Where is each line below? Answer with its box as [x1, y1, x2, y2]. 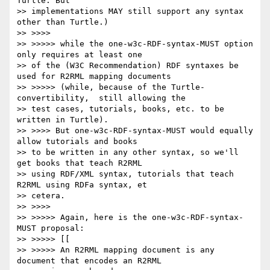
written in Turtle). [17, 115, 108, 125]
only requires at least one [17, 50, 142, 60]
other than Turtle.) [17, 17, 108, 27]
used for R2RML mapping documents [17, 72, 171, 81]
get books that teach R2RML [17, 159, 142, 168]
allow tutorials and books [17, 137, 137, 146]
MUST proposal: [17, 224, 84, 233]
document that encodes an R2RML [17, 256, 162, 266]
